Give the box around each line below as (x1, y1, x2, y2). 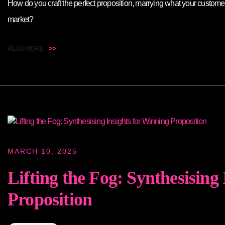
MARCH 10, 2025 (8, 147, 77, 156)
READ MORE (8, 44, 44, 52)
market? (8, 15, 34, 24)
